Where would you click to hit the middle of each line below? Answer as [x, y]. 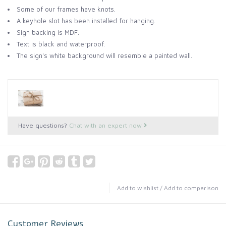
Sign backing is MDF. [48, 33]
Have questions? [44, 126]
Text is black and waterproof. [61, 44]
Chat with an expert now [106, 126]
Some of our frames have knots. [66, 9]
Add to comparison [191, 188]
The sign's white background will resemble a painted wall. [104, 56]
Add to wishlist [138, 188]
